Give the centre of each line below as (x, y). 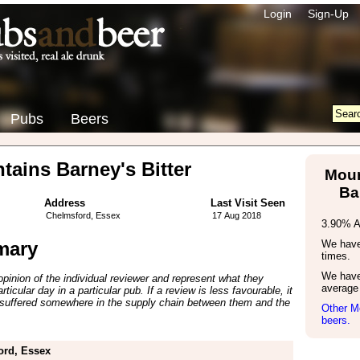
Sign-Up (328, 14)
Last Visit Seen (247, 203)
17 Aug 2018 (236, 215)
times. (335, 256)
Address (64, 203)
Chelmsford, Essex (83, 215)
